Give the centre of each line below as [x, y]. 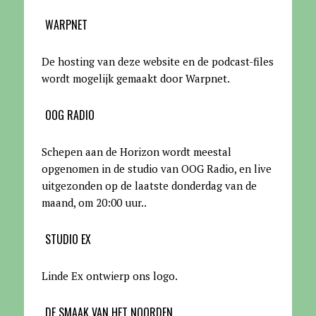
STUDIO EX [68, 239]
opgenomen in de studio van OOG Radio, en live [156, 169]
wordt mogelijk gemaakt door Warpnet [134, 79]
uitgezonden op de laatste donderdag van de [149, 186]
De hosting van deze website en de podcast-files [157, 62]
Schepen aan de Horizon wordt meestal [136, 152]
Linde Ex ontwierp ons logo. [109, 276]
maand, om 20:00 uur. [92, 203]
